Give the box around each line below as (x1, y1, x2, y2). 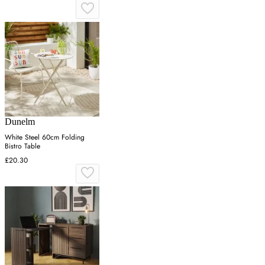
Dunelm (5, 116, 35, 127)
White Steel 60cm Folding (5, 131, 85, 143)
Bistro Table (5, 140, 40, 151)
